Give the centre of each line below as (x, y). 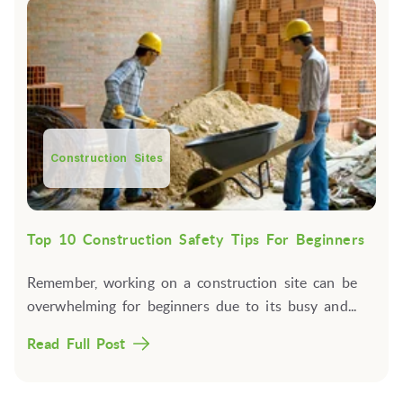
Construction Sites (107, 158)
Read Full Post (76, 343)
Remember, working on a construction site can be (192, 282)
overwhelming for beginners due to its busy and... (192, 305)
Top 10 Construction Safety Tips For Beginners (196, 240)
